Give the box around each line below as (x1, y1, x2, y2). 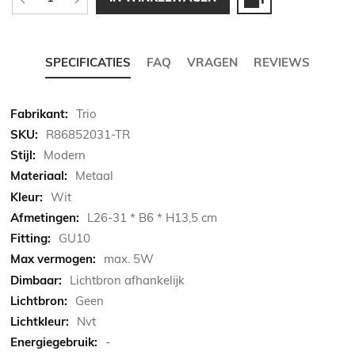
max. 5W (104, 251, 154, 267)
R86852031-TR (46, 126, 130, 142)
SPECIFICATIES (45, 54, 131, 70)
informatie (10, 121, 66, 137)
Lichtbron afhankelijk (70, 272, 185, 288)
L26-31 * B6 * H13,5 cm (87, 209, 217, 225)
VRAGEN (187, 54, 238, 70)
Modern (44, 147, 86, 163)
